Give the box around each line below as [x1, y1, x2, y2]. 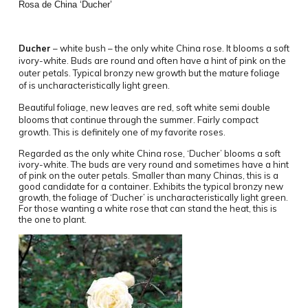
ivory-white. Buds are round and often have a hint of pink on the [18, 55, 286, 67]
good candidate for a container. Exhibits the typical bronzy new [18, 181, 283, 192]
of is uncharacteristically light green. [18, 80, 170, 91]
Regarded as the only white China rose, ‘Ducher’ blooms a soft [18, 148, 280, 159]
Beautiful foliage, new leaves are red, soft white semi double [18, 102, 270, 113]
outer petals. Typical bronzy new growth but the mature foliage [18, 67, 280, 79]
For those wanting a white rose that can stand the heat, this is [18, 203, 277, 214]
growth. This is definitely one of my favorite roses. [18, 126, 225, 138]
